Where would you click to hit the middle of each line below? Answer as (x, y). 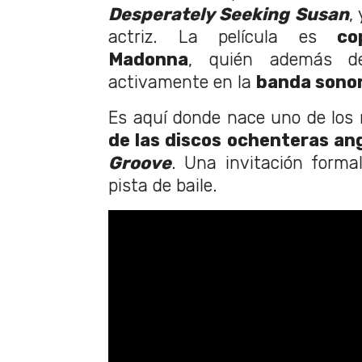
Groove (140, 162)
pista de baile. (163, 185)
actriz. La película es (223, 36)
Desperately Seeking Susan (229, 14)
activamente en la (182, 82)
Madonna (148, 59)
